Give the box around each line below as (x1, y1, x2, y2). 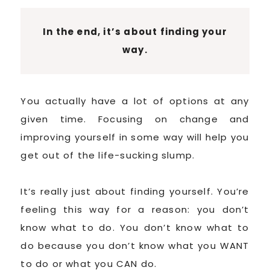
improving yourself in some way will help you (20, 130, 250, 143)
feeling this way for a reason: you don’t (20, 202, 250, 216)
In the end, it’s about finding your (43, 25, 227, 38)
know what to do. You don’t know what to (20, 221, 250, 234)
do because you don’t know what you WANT (20, 239, 250, 252)
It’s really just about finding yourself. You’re (20, 184, 250, 198)
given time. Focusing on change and (20, 112, 250, 125)
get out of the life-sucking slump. (20, 148, 195, 162)
